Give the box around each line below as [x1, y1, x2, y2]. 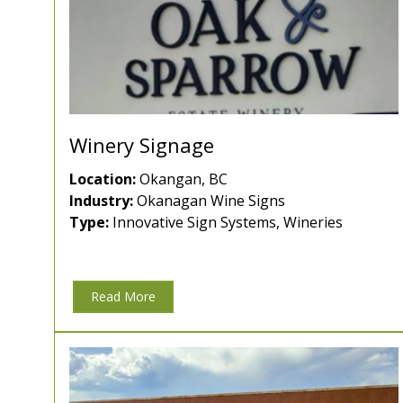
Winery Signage [69, 131, 214, 159]
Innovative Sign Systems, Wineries [109, 212, 343, 233]
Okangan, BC [136, 169, 228, 190]
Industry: [69, 191, 133, 211]
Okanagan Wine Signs [133, 191, 285, 211]
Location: [69, 169, 136, 190]
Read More [91, 288, 156, 306]
